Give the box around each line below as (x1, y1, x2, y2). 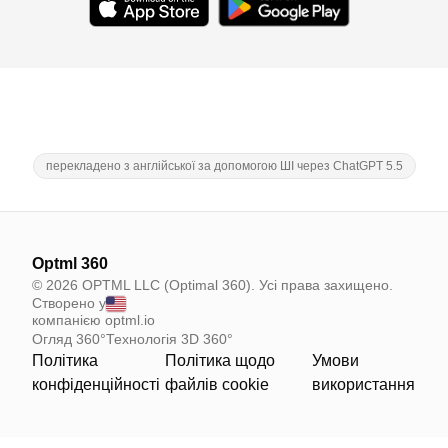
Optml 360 (32, 255, 108, 272)
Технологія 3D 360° (106, 331, 233, 347)
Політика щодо (165, 352, 276, 369)
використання (312, 376, 416, 393)
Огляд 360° (32, 331, 106, 347)
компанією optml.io (32, 312, 155, 328)
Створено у (32, 295, 106, 311)
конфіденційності (32, 376, 160, 393)
